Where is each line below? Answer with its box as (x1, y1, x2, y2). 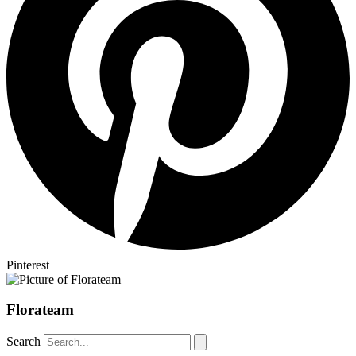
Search (6, 335, 41, 349)
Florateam (6, 301, 74, 319)
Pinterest (6, 257, 49, 272)
